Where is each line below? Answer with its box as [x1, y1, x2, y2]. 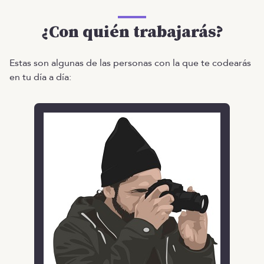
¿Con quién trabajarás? [41, 21, 223, 42]
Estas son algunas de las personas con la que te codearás [9, 56, 251, 70]
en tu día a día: [9, 70, 71, 84]
